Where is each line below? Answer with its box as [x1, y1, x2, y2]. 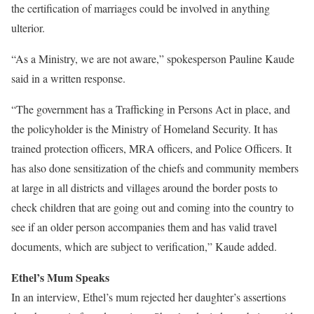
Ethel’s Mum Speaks [11, 269, 109, 285]
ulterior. [11, 20, 45, 35]
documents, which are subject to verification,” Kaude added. [11, 239, 277, 254]
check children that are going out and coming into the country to [11, 200, 294, 214]
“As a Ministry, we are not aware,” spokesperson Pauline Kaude [11, 51, 294, 66]
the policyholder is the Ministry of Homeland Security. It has [11, 121, 278, 136]
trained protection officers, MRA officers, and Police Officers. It [11, 141, 292, 156]
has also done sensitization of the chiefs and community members [11, 161, 299, 175]
